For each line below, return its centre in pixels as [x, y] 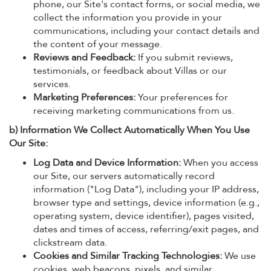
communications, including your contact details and [146, 31]
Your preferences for [182, 97]
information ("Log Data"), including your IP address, [146, 189]
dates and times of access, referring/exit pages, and [146, 229]
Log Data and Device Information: [107, 163]
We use [239, 256]
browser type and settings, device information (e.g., [146, 203]
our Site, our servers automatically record [124, 176]
